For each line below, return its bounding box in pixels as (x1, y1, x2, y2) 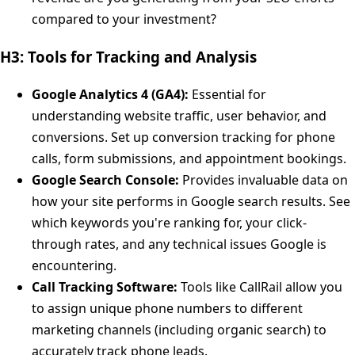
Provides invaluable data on (179, 170, 348, 189)
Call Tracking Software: (32, 277, 177, 296)
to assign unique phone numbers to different (32, 299, 303, 317)
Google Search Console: (32, 170, 179, 189)
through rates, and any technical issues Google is (32, 235, 326, 253)
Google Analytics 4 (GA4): (32, 85, 189, 103)
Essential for (189, 85, 266, 103)
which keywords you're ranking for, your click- (32, 213, 307, 231)
